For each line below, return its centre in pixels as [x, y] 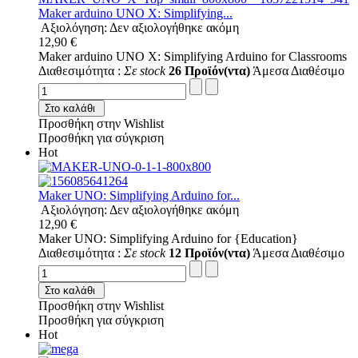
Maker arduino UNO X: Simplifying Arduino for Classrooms [193, 56]
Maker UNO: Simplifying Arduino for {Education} [168, 238]
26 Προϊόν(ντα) [209, 70]
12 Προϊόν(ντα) [209, 253]
